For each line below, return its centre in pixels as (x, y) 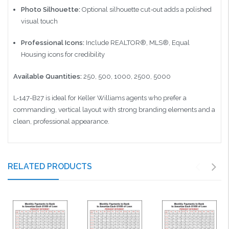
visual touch (39, 21)
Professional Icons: (52, 43)
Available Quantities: (48, 76)
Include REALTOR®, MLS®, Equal (137, 43)
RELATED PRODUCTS (50, 166)
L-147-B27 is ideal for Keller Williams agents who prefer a (100, 98)
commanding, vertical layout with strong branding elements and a (114, 110)
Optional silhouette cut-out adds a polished (146, 9)
